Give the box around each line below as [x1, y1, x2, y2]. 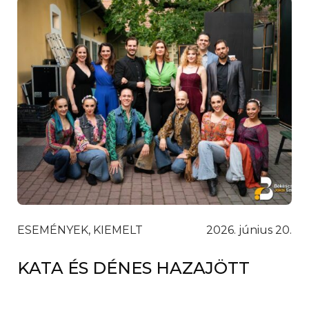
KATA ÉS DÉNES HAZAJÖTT [17, 258, 250, 279]
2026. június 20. [206, 223, 292, 237]
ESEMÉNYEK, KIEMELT [17, 223, 143, 237]
